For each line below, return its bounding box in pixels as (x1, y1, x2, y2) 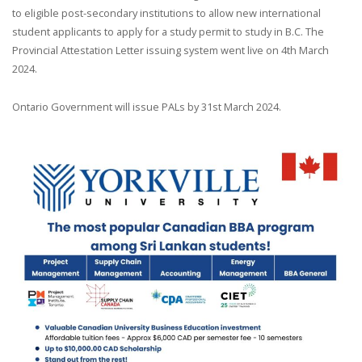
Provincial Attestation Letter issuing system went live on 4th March (12, 42, 329, 57)
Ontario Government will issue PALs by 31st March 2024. (12, 99, 281, 114)
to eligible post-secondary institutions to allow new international (12, 5, 321, 20)
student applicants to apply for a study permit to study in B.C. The (12, 23, 324, 39)
